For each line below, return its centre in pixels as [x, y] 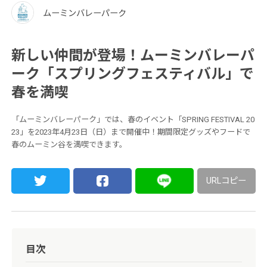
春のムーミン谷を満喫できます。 [69, 145]
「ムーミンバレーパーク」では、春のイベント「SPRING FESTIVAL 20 [133, 120]
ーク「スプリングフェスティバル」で [133, 74]
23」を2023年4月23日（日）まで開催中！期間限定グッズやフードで [131, 132]
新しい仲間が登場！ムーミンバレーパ [133, 56]
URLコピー [226, 181]
